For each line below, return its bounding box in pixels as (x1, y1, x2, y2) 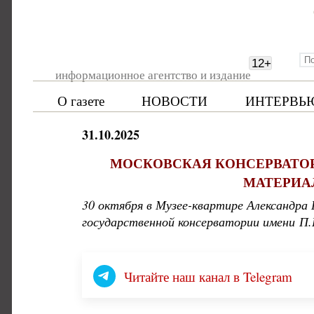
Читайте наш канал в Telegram (124, 267, 292, 285)
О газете (57, 92, 104, 109)
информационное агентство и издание (55, 67, 251, 83)
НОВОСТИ (142, 92, 208, 109)
